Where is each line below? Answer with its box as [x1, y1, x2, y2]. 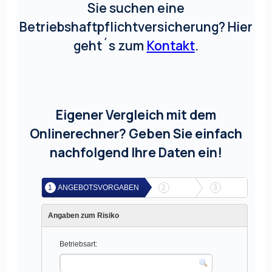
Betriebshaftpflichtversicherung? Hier [19, 18, 253, 36]
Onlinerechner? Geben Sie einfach [30, 125, 242, 143]
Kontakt [146, 37, 195, 55]
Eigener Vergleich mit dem [55, 106, 217, 124]
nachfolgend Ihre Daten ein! [50, 144, 222, 161]
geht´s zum [73, 37, 147, 55]
